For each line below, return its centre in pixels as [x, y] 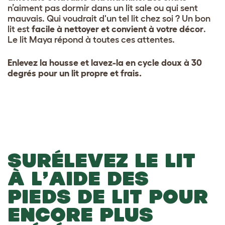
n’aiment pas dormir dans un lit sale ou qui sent [103, 8]
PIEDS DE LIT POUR [108, 196]
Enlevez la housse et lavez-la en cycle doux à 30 [105, 63]
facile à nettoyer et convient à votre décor [118, 29]
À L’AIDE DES [78, 178]
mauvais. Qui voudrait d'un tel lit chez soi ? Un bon [109, 18]
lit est [20, 29]
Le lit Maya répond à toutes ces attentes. [91, 39]
